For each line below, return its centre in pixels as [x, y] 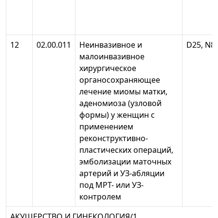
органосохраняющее [120, 80]
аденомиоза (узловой [120, 103]
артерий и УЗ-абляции [122, 173]
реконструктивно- [114, 138]
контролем [108, 197]
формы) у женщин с [117, 115]
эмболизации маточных [125, 162]
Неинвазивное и [111, 45]
